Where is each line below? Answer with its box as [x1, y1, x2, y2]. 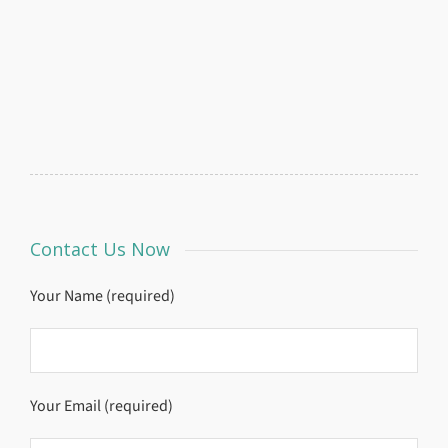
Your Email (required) [30, 395, 173, 416]
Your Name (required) [30, 285, 175, 306]
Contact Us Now [30, 237, 170, 261]
